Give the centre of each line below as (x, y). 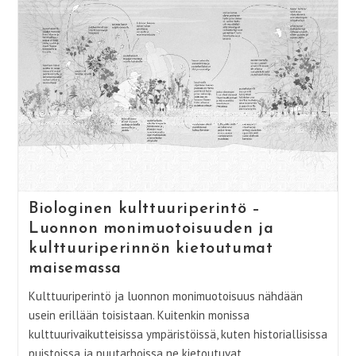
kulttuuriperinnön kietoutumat (151, 248)
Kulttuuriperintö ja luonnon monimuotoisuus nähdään (165, 296)
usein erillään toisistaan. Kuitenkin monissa (139, 315)
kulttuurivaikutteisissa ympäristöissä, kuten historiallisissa (178, 334)
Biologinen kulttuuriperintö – (144, 209)
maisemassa (75, 268)
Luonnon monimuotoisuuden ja (151, 228)
